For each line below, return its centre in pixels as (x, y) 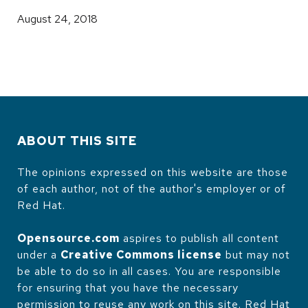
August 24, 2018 (57, 19)
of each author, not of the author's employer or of (152, 188)
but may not (256, 254)
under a (39, 254)
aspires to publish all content (199, 238)
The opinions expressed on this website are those (153, 172)
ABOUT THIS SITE (77, 140)
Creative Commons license (141, 254)
